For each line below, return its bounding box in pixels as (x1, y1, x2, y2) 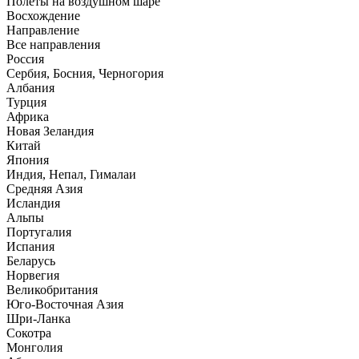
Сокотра (6, 326, 51, 341)
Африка (6, 110, 49, 124)
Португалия (6, 225, 71, 240)
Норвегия (6, 268, 59, 283)
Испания (6, 240, 54, 254)
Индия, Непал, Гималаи (6, 167, 136, 182)
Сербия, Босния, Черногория (6, 67, 163, 81)
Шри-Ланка (6, 312, 71, 326)
